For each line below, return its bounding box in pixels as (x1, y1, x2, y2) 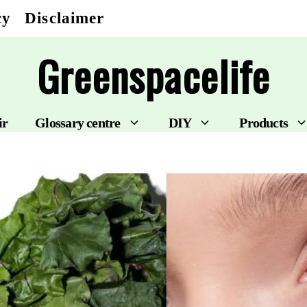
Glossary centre (35, 115, 121, 130)
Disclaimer (25, 10, 105, 27)
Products (239, 115, 288, 130)
